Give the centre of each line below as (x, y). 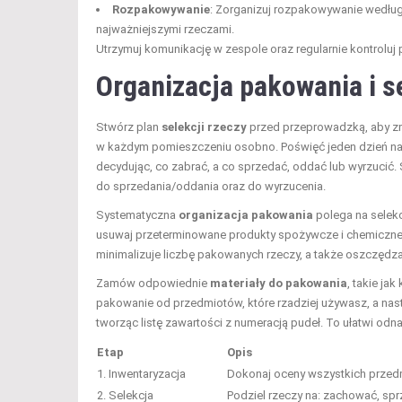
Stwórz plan (129, 127)
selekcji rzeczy (204, 127)
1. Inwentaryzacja (141, 374)
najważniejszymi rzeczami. (165, 30)
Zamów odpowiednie (153, 284)
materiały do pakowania (279, 284)
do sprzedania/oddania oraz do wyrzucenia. (211, 187)
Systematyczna (137, 215)
